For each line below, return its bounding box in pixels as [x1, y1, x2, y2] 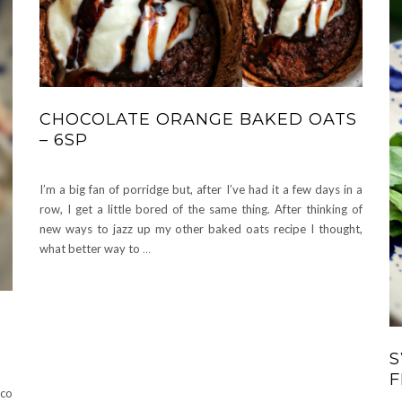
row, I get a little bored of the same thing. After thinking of [39, 202, 363, 217]
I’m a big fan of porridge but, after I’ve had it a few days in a [39, 182, 363, 197]
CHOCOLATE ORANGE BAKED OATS [39, 109, 357, 130]
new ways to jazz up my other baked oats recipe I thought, [39, 222, 363, 237]
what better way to [39, 241, 143, 257]
